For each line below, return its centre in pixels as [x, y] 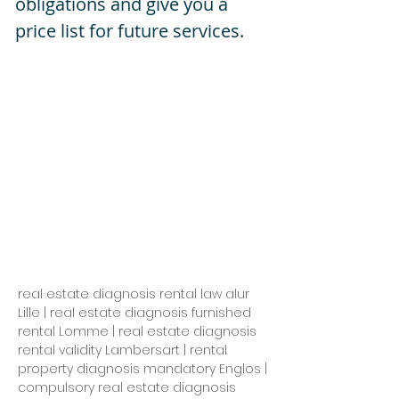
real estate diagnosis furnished [151, 313]
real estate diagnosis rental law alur [134, 294]
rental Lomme [63, 331]
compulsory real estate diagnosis [127, 387]
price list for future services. [130, 31]
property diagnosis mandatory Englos [139, 369]
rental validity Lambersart [99, 350]
